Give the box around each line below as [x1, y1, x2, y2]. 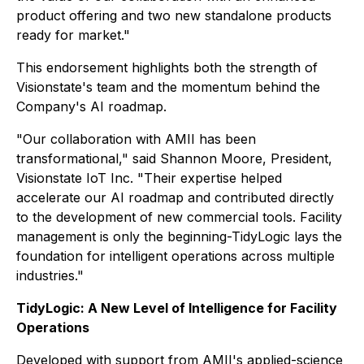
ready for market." [16, 27, 130, 43]
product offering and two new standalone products [16, 7, 331, 24]
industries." [16, 267, 84, 284]
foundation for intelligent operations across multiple [16, 248, 335, 264]
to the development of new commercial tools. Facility [16, 209, 342, 225]
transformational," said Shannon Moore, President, [16, 150, 332, 167]
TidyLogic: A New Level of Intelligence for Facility [16, 300, 337, 316]
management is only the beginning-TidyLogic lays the [16, 228, 342, 245]
